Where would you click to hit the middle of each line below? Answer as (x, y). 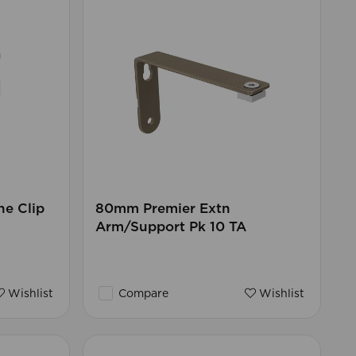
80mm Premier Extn (163, 209)
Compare (141, 294)
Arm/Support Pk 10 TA (170, 227)
